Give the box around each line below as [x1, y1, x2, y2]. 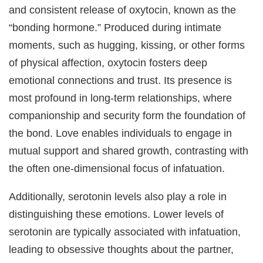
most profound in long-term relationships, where [9, 91, 232, 104]
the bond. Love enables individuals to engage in [9, 126, 232, 139]
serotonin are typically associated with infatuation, [9, 225, 241, 238]
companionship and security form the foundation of [9, 109, 246, 122]
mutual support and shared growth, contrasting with [9, 144, 249, 157]
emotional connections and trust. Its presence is [9, 73, 232, 86]
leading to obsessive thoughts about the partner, [9, 243, 234, 256]
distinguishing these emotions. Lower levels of [9, 208, 224, 221]
